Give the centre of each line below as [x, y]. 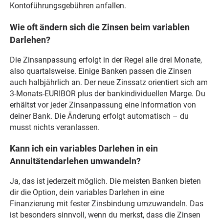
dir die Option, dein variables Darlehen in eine [87, 193]
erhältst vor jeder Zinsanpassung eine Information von [103, 105]
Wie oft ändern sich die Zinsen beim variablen [99, 27]
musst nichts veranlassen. [55, 127]
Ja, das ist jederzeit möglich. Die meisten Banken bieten [105, 181]
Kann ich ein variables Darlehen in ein [84, 149]
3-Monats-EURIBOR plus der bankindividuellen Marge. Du [107, 93]
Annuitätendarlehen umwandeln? [75, 162]
